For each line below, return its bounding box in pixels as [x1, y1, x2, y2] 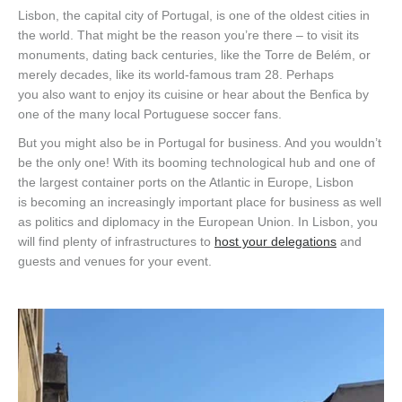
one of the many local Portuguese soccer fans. [18, 107, 285, 122]
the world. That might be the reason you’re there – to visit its [18, 28, 359, 43]
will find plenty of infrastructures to [18, 234, 214, 249]
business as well [285, 195, 381, 210]
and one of [310, 155, 375, 170]
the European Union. [177, 214, 298, 230]
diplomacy [102, 214, 160, 230]
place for [236, 195, 285, 210]
